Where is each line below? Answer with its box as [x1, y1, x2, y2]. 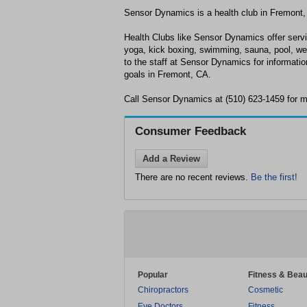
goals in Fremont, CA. [124, 69, 211, 79]
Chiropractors [138, 285, 188, 295]
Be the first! [251, 172, 297, 182]
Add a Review [143, 153, 200, 164]
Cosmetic [248, 285, 283, 295]
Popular [138, 270, 168, 280]
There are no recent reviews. [135, 172, 251, 182]
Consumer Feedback [135, 125, 246, 138]
